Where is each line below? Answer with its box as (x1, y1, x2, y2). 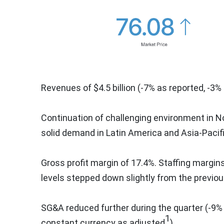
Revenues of (41, 82, 93, 93)
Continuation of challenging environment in (41, 112, 215, 123)
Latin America (106, 127, 162, 138)
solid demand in (41, 127, 106, 138)
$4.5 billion (93, 82, 135, 93)
